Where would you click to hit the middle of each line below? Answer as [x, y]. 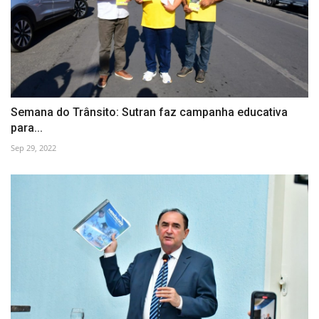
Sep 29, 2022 [33, 148]
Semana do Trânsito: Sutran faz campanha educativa [149, 113]
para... [27, 128]
